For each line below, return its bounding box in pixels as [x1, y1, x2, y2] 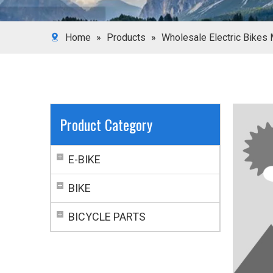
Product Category [60, 113, 152, 135]
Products [107, 32, 146, 43]
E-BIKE [68, 153, 101, 166]
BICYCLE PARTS [68, 210, 146, 223]
